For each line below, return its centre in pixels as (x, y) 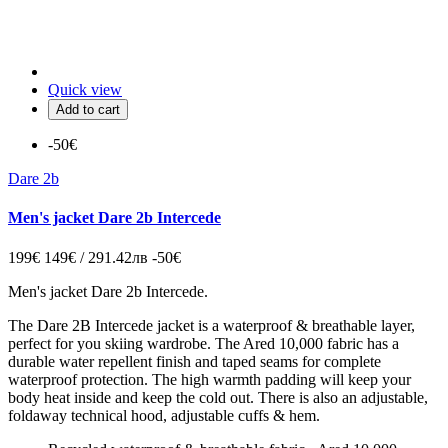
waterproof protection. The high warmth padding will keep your (209, 379)
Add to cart (88, 109)
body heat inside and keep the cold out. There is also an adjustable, (218, 397)
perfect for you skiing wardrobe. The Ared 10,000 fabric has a (203, 343)
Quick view (85, 89)
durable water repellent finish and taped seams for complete (194, 361)
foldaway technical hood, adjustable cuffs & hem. (164, 415)
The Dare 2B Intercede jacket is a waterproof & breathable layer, (211, 325)
